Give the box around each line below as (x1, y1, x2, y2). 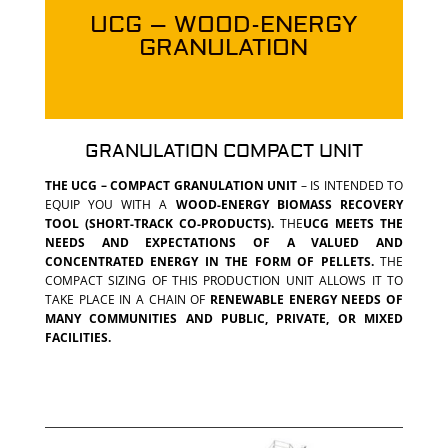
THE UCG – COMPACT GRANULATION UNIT (44, 176, 298, 194)
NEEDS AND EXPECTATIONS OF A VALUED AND (44, 233, 404, 251)
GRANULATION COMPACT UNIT (84, 139, 363, 163)
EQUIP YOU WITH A (44, 195, 176, 213)
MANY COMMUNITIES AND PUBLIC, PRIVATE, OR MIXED (44, 309, 404, 327)
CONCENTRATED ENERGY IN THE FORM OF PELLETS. (44, 252, 374, 270)
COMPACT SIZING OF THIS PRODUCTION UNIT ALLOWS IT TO (44, 271, 404, 289)
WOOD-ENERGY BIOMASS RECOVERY (175, 195, 404, 213)
